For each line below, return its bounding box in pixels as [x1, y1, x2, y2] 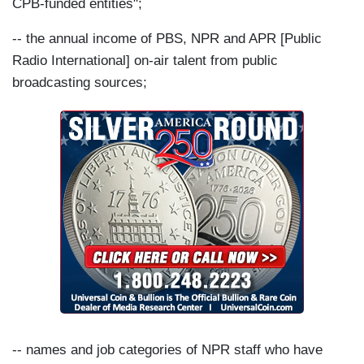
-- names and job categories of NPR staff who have [12, 342, 323, 358]
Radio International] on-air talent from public [12, 53, 278, 69]
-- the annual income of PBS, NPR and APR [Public [12, 31, 322, 47]
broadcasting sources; [12, 75, 151, 91]
